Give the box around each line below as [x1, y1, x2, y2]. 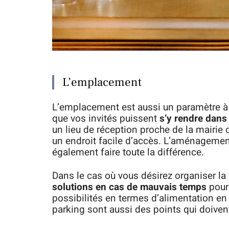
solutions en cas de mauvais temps [52, 180, 207, 194]
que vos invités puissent [52, 111, 159, 126]
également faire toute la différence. [52, 145, 204, 159]
